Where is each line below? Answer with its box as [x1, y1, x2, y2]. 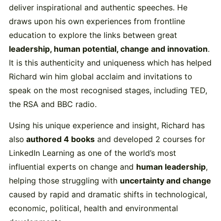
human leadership [136, 161, 206, 172]
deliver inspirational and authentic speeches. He [8, 2, 187, 13]
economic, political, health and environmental [8, 203, 178, 213]
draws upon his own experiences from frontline [8, 16, 185, 27]
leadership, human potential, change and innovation [8, 44, 208, 54]
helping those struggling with [8, 175, 120, 185]
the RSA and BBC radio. [8, 99, 97, 110]
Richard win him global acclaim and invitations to [8, 72, 192, 82]
